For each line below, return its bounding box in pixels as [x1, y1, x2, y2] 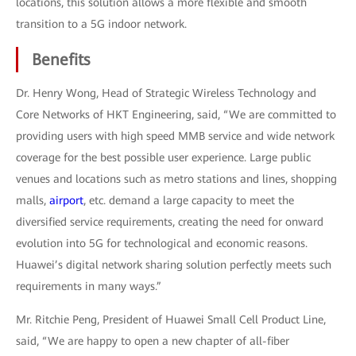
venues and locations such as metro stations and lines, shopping [16, 172, 337, 186]
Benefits [32, 50, 90, 70]
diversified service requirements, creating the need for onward [16, 215, 323, 229]
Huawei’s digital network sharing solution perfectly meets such [16, 258, 331, 272]
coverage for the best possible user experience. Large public [16, 151, 311, 164]
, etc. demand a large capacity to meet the [83, 194, 294, 207]
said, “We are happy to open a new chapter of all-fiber [16, 335, 289, 348]
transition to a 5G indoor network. [16, 17, 187, 31]
